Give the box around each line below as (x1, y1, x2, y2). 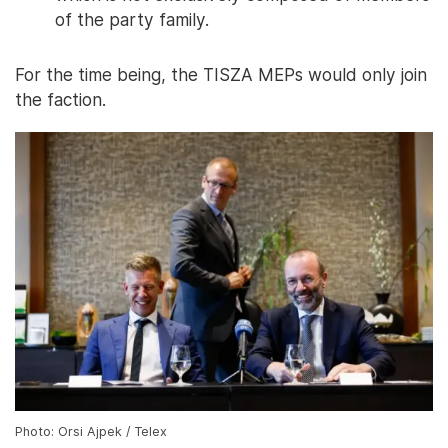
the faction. (15, 89, 106, 111)
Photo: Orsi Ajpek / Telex (15, 423, 167, 439)
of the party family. (55, 9, 209, 31)
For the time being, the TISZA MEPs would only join (15, 64, 427, 86)
